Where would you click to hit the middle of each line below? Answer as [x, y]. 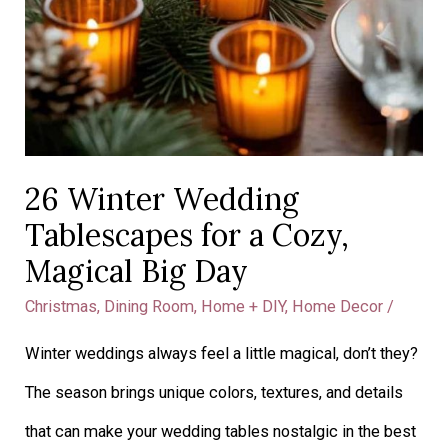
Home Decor [338, 306]
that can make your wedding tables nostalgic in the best [221, 432]
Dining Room [149, 306]
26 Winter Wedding [162, 198]
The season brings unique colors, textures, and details [214, 393]
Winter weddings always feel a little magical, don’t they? [222, 354]
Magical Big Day [137, 270]
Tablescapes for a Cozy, [187, 234]
